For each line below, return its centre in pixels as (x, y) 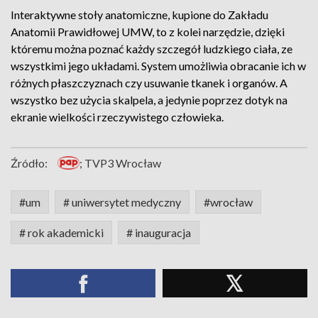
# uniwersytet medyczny (122, 202)
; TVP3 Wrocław (121, 163)
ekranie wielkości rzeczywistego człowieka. (117, 117)
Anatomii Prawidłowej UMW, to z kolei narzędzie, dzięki (148, 32)
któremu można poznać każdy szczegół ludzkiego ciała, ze (152, 49)
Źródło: (29, 163)
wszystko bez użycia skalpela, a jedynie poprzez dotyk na (149, 100)
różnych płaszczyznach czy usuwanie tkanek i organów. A (149, 83)
